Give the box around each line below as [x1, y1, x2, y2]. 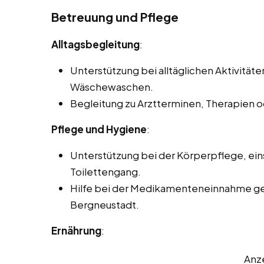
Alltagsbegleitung [51, 38, 140, 51]
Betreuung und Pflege [51, 9, 179, 25]
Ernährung [51, 224, 101, 237]
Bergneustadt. [70, 198, 139, 212]
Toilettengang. [70, 165, 141, 179]
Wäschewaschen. [70, 80, 153, 94]
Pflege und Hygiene [51, 123, 147, 136]
